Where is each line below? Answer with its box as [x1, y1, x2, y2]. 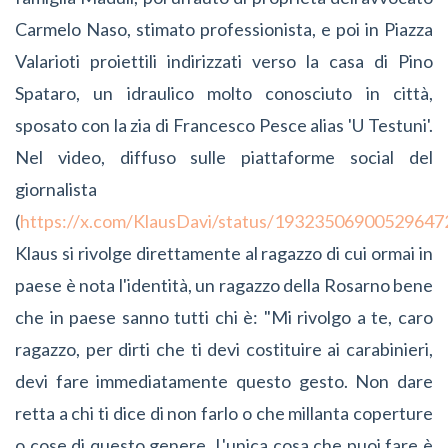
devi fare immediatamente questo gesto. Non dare [15, 369, 433, 392]
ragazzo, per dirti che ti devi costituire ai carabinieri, [15, 337, 433, 360]
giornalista [15, 177, 97, 200]
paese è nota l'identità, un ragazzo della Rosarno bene [15, 273, 433, 296]
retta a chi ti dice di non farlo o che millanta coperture [15, 401, 433, 424]
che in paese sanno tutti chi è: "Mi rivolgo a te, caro [15, 305, 433, 328]
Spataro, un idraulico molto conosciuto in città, [15, 81, 433, 104]
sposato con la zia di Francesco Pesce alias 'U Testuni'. [15, 113, 433, 136]
